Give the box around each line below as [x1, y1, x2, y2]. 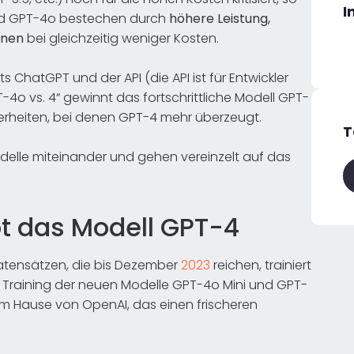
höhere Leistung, [169, 9, 270, 28]
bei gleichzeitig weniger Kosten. [24, 28, 219, 47]
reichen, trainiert [210, 255, 311, 274]
